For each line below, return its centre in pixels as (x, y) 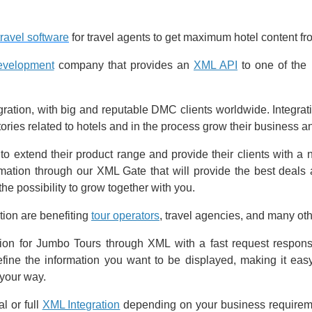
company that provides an (124, 65)
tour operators (125, 216)
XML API (216, 65)
